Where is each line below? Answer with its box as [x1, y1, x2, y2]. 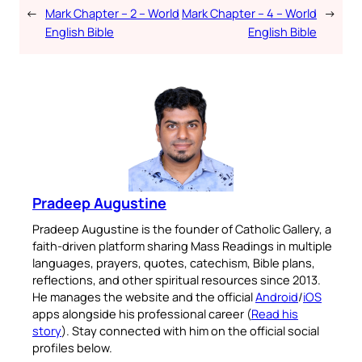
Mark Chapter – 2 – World [45, 4, 179, 21]
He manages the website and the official [32, 288, 255, 305]
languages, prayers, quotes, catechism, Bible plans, [32, 254, 315, 271]
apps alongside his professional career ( [32, 305, 251, 322]
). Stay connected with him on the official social [61, 322, 319, 339]
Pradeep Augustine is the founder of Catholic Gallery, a [32, 220, 331, 237]
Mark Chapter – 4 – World [182, 4, 317, 21]
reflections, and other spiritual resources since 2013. [32, 271, 321, 288]
